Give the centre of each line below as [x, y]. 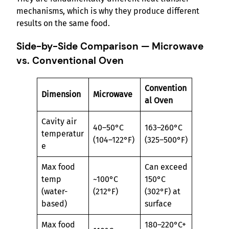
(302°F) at [163, 191]
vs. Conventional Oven [70, 60]
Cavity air [59, 121]
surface [158, 203]
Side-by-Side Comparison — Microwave [110, 46]
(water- [54, 191]
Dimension [61, 94]
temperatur [63, 133]
